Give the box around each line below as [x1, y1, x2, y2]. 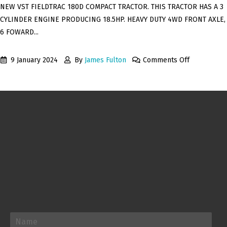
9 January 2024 [9, 55, 58, 64]
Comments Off [143, 55, 190, 64]
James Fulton [85, 55, 126, 64]
